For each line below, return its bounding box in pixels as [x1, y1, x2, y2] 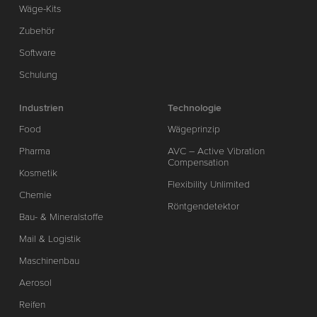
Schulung [18, 68, 57, 81]
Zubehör [18, 24, 54, 37]
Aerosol [18, 276, 52, 289]
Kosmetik [18, 166, 57, 179]
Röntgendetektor [168, 200, 240, 212]
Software [18, 46, 56, 59]
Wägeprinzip [168, 122, 221, 135]
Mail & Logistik [18, 232, 81, 245]
